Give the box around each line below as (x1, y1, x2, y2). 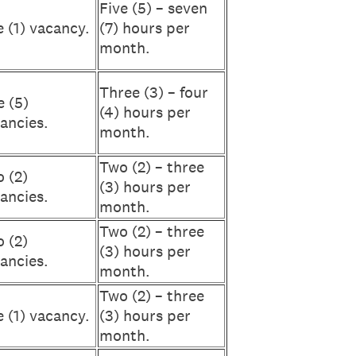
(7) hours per (99, 17, 190, 38)
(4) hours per (99, 102, 191, 122)
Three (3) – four (99, 82, 208, 103)
